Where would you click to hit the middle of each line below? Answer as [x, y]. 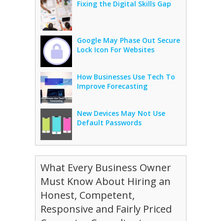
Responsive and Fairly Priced [106, 209]
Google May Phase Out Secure [128, 40]
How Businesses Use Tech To [126, 76]
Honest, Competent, [87, 195]
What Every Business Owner [106, 167]
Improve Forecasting [112, 86]
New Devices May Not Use [121, 113]
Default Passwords [109, 122]
